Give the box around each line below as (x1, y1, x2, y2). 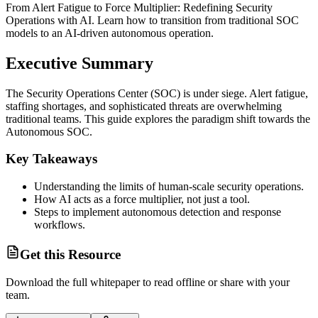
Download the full (6, 275, 90, 288)
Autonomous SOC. (6, 125, 92, 138)
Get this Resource (20, 246, 121, 262)
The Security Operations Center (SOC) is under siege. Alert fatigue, (6, 87, 308, 99)
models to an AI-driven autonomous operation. (6, 26, 214, 39)
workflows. (34, 219, 85, 231)
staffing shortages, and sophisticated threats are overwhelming (6, 99, 282, 112)
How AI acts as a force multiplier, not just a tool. (34, 193, 250, 206)
